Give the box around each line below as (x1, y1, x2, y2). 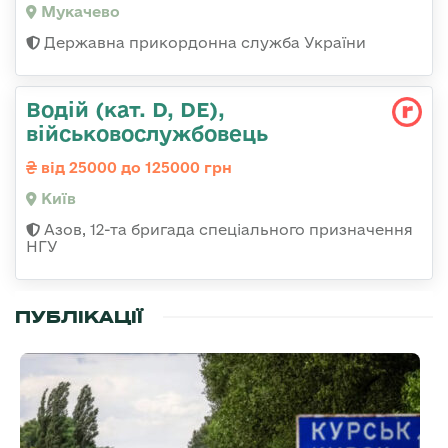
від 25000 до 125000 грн (37, 158, 232, 176)
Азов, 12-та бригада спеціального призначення (40, 220, 413, 238)
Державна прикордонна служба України (40, 33, 366, 51)
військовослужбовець (26, 120, 268, 145)
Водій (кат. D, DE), (26, 96, 225, 121)
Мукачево (37, 2, 120, 20)
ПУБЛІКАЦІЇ (15, 305, 143, 328)
